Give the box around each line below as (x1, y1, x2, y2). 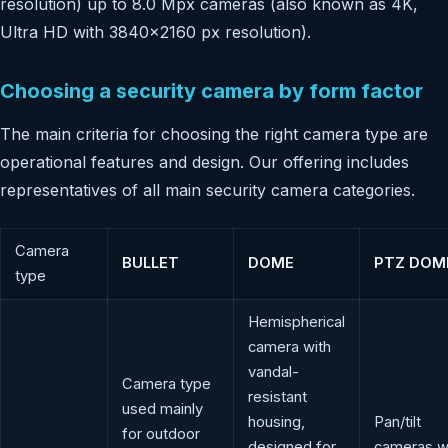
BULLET (122, 254, 179, 272)
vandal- (248, 363, 299, 381)
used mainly (122, 400, 203, 418)
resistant (248, 388, 307, 406)
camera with (248, 338, 331, 356)
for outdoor (122, 425, 200, 443)
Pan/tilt (374, 413, 421, 431)
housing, (248, 413, 305, 431)
